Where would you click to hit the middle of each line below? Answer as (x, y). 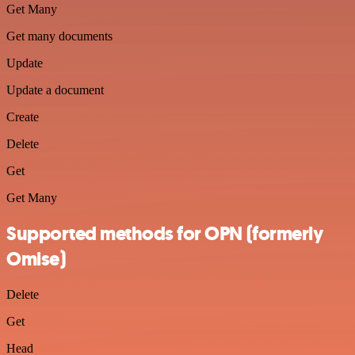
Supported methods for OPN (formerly (165, 233)
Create (23, 117)
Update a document (55, 90)
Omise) (36, 259)
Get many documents (59, 36)
